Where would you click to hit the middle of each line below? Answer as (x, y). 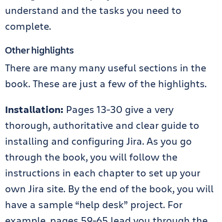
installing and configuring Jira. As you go (98, 141)
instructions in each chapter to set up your (103, 173)
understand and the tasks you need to (93, 10)
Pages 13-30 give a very (118, 109)
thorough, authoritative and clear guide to (102, 125)
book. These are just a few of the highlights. (106, 83)
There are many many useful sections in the (106, 68)
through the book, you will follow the (91, 157)
